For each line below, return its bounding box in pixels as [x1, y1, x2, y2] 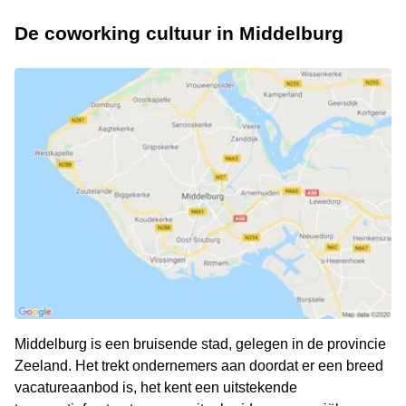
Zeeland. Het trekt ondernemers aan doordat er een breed [14, 358, 383, 374]
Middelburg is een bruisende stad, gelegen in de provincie [14, 336, 386, 353]
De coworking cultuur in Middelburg [14, 23, 343, 44]
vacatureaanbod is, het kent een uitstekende [14, 380, 297, 396]
